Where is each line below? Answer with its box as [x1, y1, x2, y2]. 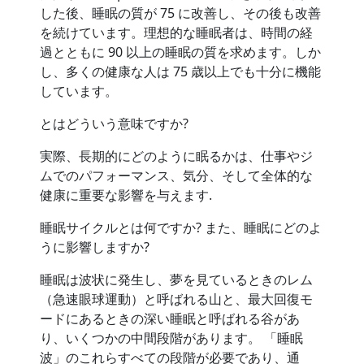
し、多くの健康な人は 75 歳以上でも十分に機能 [40, 63, 322, 80]
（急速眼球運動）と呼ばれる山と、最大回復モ [40, 290, 314, 308]
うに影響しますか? [40, 238, 150, 256]
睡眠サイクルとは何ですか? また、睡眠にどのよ [40, 219, 323, 236]
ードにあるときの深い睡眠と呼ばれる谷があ [40, 310, 301, 327]
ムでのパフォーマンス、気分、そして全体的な [40, 167, 314, 184]
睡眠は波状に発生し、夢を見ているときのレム [40, 271, 314, 288]
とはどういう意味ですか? [40, 115, 189, 132]
